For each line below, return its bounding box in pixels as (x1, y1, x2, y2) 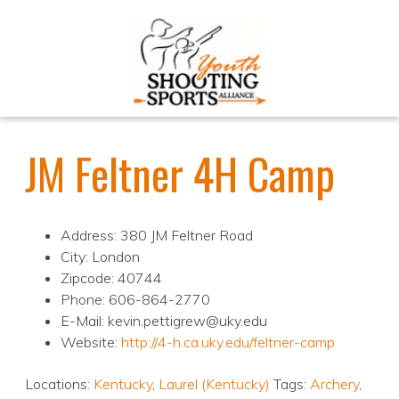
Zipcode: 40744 (61, 269, 162, 288)
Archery (310, 375, 359, 394)
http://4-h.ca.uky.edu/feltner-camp (121, 333, 335, 352)
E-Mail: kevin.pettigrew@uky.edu (61, 312, 267, 330)
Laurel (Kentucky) (159, 375, 270, 394)
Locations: (25, 375, 94, 394)
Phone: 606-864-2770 (61, 290, 210, 309)
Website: (61, 333, 121, 352)
